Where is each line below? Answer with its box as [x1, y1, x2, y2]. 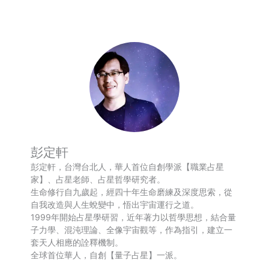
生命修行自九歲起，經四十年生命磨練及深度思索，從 [31, 186, 233, 197]
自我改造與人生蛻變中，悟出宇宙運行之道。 [31, 199, 199, 210]
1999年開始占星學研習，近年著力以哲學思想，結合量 [31, 211, 237, 222]
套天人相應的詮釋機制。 [31, 237, 124, 247]
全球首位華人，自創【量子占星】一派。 [31, 249, 183, 260]
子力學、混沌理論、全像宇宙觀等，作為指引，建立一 [31, 224, 233, 235]
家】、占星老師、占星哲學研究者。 [31, 174, 166, 184]
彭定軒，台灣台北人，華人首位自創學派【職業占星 [31, 161, 225, 172]
